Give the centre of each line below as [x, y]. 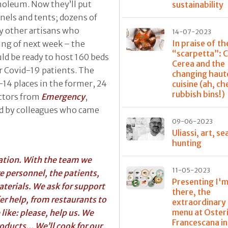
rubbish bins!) [199, 94]
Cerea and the [199, 63]
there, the [192, 192]
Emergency [63, 96]
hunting [187, 143]
